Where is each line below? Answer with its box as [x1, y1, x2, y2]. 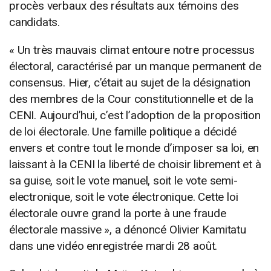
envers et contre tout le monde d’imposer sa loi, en [9, 140, 260, 155]
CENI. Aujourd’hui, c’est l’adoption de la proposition [9, 108, 261, 122]
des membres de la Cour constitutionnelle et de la [9, 91, 253, 106]
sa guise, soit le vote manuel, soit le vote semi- [9, 173, 238, 188]
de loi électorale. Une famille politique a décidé [9, 124, 237, 139]
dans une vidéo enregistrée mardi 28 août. [9, 238, 218, 253]
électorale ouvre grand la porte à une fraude [9, 206, 226, 220]
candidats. [9, 15, 60, 29]
